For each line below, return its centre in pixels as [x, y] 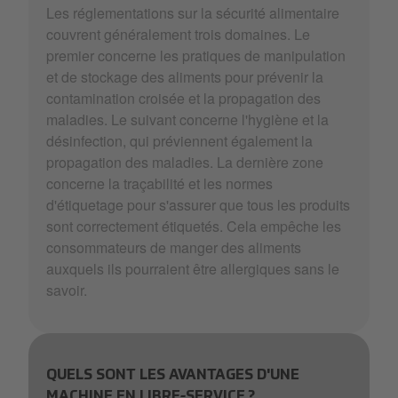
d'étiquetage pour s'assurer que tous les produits [198, 204]
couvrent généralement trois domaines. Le [178, 34]
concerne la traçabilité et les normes [159, 183]
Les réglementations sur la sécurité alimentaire [193, 12]
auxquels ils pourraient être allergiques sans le [193, 268]
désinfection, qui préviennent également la [179, 140]
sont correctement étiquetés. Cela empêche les [194, 226]
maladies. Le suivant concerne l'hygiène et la [187, 119]
